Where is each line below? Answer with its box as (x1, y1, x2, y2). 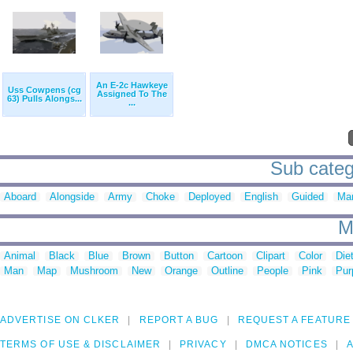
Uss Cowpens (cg (7, 85, 81, 95)
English (244, 191, 278, 203)
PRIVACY (180, 339, 227, 351)
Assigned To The (96, 89, 167, 99)
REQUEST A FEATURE (237, 314, 351, 326)
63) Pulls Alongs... (6, 94, 82, 104)
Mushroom (70, 265, 118, 277)
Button (164, 250, 194, 262)
